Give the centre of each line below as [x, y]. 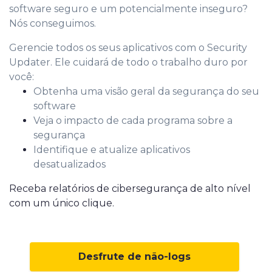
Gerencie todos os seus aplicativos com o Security [128, 47]
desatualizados [70, 164]
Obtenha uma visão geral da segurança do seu [146, 91]
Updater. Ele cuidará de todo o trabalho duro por [128, 62]
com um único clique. [62, 203]
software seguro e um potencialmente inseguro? [128, 8]
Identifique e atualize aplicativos [112, 149]
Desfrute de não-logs [134, 256]
